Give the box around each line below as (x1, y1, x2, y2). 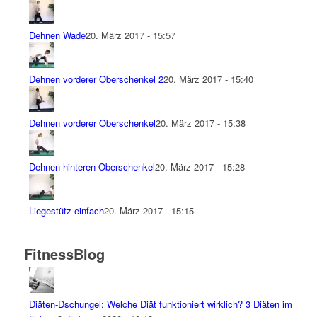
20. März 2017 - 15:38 (155, 116, 246, 130)
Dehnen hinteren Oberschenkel (28, 160, 155, 174)
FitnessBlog (23, 243, 105, 265)
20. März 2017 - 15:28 (154, 160, 245, 174)
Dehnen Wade (28, 28, 86, 42)
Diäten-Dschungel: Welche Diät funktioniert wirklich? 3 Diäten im (28, 297, 292, 311)
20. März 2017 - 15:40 (163, 72, 253, 86)
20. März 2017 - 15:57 (85, 28, 175, 42)
